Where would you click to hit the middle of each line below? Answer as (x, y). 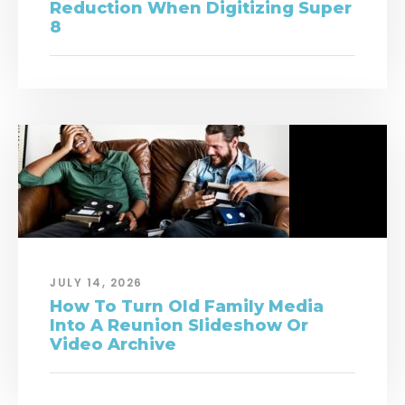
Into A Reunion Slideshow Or (179, 326)
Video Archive (113, 345)
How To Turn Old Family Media (187, 307)
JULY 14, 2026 (96, 283)
